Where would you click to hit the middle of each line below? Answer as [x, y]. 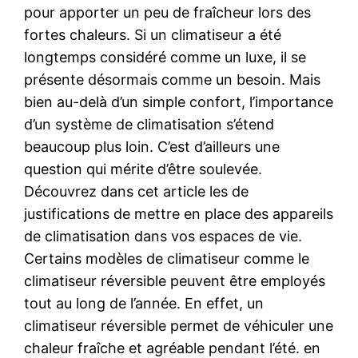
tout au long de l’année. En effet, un [144, 303]
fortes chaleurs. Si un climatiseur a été [153, 34]
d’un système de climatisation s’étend [149, 124]
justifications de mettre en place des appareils [179, 213]
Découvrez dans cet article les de [137, 191]
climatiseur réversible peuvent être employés [175, 280]
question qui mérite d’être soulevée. [143, 169]
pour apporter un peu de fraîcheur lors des [168, 12]
